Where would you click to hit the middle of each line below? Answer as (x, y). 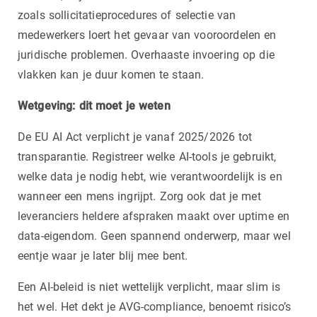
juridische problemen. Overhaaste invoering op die (146, 54)
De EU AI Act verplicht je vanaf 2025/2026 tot (135, 137)
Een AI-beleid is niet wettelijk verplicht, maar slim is (149, 287)
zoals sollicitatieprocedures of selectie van (127, 15)
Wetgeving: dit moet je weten (94, 105)
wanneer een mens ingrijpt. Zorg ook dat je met (139, 196)
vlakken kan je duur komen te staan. (111, 74)
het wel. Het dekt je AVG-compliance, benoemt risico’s (155, 306)
